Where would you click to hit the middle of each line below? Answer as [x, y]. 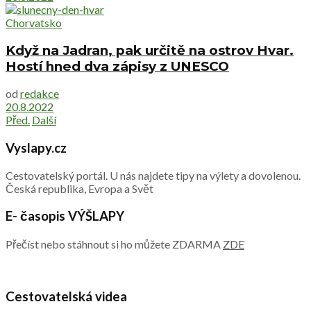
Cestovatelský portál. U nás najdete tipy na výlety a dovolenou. [153, 175]
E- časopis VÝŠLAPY [65, 216]
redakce [40, 94]
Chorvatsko [34, 22]
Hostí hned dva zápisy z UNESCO [117, 66]
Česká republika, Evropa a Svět [79, 188]
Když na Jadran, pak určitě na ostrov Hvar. [150, 50]
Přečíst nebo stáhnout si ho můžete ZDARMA [114, 244]
